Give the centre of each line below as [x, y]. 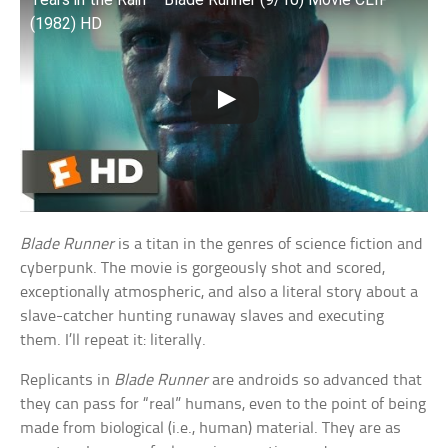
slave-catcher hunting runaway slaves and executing [202, 317]
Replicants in [67, 381]
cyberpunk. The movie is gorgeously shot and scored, [203, 269]
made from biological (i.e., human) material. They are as [211, 429]
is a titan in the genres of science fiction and [269, 245]
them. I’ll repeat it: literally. [113, 341]
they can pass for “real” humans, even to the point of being [223, 405]
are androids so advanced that [315, 381]
